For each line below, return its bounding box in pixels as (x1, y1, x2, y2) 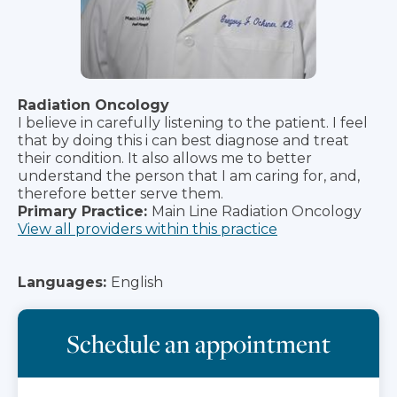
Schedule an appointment (66, 326, 331, 360)
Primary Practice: (18, 202, 147, 220)
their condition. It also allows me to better (18, 149, 312, 167)
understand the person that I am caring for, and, (18, 167, 360, 184)
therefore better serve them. (18, 184, 223, 202)
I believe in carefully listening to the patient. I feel (18, 113, 368, 131)
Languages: (18, 273, 106, 291)
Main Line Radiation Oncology (152, 202, 362, 220)
